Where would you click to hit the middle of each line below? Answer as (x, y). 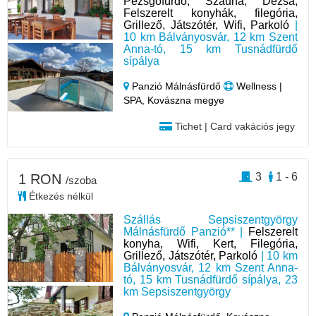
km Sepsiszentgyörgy (177, 292)
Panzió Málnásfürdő (177, 86)
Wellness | (258, 86)
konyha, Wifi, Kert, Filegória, (211, 244)
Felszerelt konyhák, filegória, (211, 13)
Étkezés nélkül (60, 196)
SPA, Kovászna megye (174, 100)
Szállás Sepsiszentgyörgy (211, 220)
